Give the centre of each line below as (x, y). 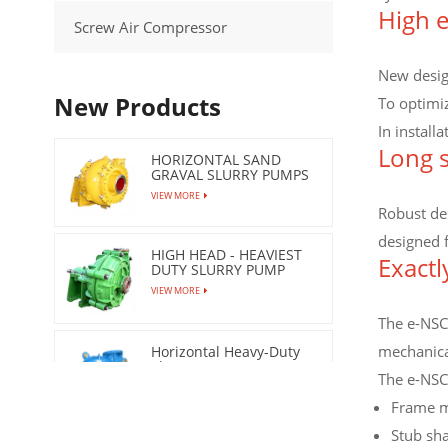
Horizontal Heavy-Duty (225, 351)
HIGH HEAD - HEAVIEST (226, 254)
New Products (137, 107)
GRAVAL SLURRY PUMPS (229, 175)
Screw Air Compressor (150, 27)
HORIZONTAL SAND (215, 160)
